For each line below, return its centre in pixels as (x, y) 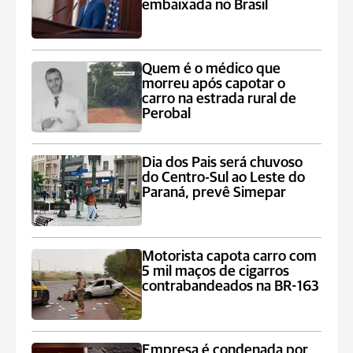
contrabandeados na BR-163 (231, 286)
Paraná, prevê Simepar (214, 193)
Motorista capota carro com (230, 256)
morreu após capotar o (214, 84)
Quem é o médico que (212, 69)
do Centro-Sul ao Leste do (224, 178)
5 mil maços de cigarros (216, 271)
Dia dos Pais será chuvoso (223, 163)
